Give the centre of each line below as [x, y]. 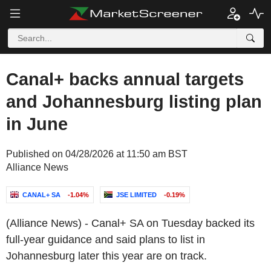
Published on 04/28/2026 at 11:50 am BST [97, 154]
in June [37, 124]
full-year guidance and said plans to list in [106, 240]
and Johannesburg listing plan [134, 102]
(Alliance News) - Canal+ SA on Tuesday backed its [130, 223]
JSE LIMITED [136, 195]
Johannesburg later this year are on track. [106, 256]
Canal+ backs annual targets [125, 79]
